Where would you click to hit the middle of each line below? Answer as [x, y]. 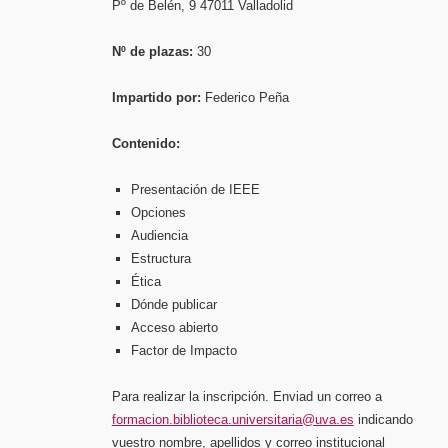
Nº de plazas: [152, 51]
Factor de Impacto [184, 350]
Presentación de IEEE [196, 189]
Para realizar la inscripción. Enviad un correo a [246, 396]
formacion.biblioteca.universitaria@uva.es [232, 419]
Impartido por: [156, 97]
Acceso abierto [175, 327]
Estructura [161, 258]
